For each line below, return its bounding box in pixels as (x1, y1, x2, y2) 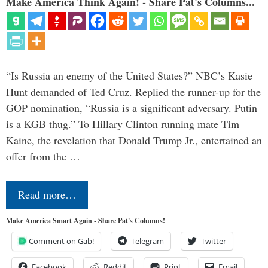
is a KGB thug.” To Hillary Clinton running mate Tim (6, 116, 239, 131)
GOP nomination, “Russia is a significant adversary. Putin (6, 100, 257, 115)
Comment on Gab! (29, 235, 94, 246)
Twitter (201, 235, 226, 246)
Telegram (131, 235, 164, 246)
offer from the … (6, 148, 80, 163)
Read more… (18, 187, 76, 202)
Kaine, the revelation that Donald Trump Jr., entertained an (6, 132, 262, 147)
